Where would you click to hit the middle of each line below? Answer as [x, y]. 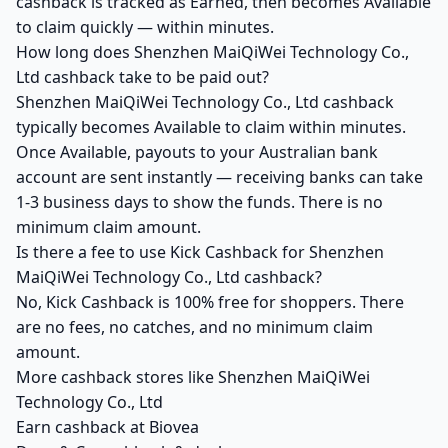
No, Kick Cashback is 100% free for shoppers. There [210, 302]
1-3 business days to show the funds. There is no [199, 202]
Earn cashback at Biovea [107, 427]
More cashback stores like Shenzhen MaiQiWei [193, 377]
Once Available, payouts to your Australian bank [197, 152]
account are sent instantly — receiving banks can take [219, 177]
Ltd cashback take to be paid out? [142, 77]
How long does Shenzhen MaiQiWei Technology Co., [212, 52]
